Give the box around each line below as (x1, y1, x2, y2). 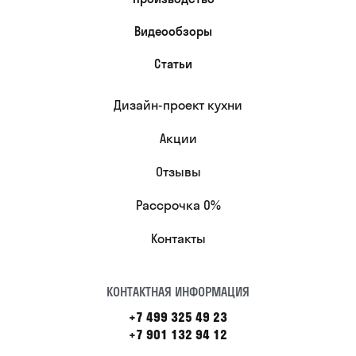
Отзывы (155, 163, 201, 180)
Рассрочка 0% (135, 196, 221, 213)
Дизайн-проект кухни (114, 96, 242, 113)
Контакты (150, 230, 206, 246)
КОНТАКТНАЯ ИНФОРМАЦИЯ (106, 283, 250, 300)
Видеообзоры (134, 23, 212, 39)
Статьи (154, 56, 192, 72)
